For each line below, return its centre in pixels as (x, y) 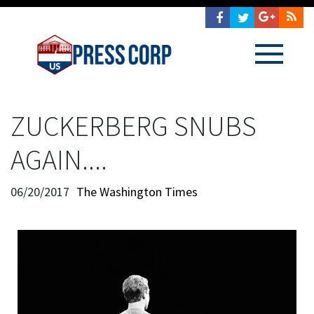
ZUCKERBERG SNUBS (134, 126)
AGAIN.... (59, 160)
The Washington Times (137, 192)
